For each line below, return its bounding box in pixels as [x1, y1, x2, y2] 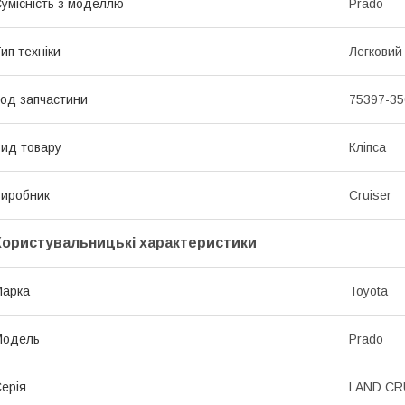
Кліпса [349, 139, 386, 155]
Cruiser [349, 187, 391, 202]
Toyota [349, 283, 388, 298]
